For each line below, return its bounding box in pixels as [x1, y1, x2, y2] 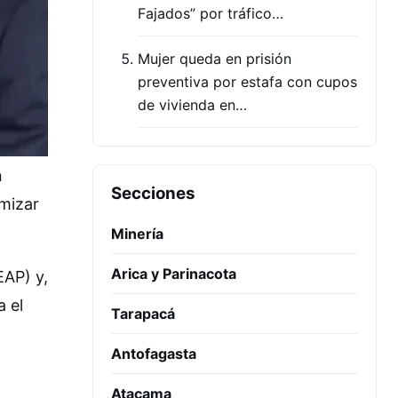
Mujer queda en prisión [138, 50, 291, 68]
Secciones [111, 183, 195, 203]
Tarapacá [111, 305, 175, 322]
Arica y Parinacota [111, 265, 236, 283]
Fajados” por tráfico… [138, 4, 283, 22]
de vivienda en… [138, 96, 247, 114]
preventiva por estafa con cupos [138, 73, 357, 91]
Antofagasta [111, 345, 196, 362]
